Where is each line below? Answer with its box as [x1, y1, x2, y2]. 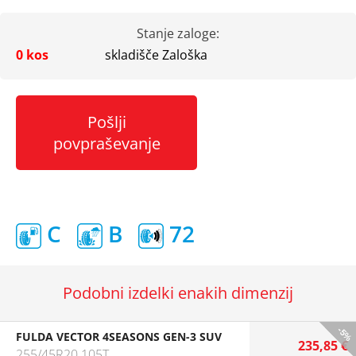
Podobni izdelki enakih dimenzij [63, 282, 293, 304]
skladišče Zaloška [105, 46, 207, 64]
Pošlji [87, 111, 126, 133]
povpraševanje [52, 133, 161, 154]
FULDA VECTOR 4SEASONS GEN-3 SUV [16, 329, 222, 344]
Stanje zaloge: [137, 25, 219, 42]
